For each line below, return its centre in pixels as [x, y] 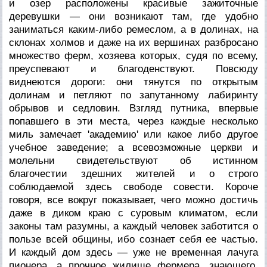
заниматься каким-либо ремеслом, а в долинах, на [133, 29]
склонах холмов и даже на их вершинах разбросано [133, 42]
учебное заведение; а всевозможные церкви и [133, 147]
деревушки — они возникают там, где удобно [133, 16]
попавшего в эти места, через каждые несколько [133, 121]
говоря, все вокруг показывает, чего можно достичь [133, 200]
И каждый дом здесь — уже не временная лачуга [133, 252]
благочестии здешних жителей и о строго [133, 173]
